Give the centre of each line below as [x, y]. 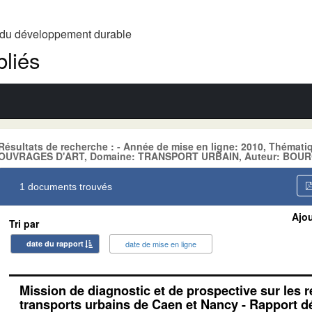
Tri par [24, 223]
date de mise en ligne [161, 243]
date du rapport [55, 243]
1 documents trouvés [66, 186]
